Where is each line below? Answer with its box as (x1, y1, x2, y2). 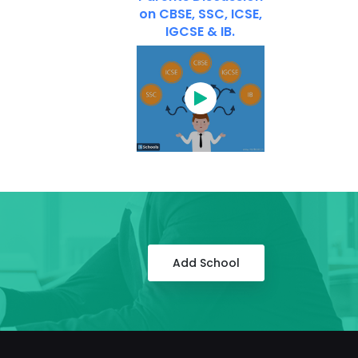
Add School (173, 254, 240, 271)
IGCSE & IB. (165, 22, 236, 41)
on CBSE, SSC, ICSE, (138, 4, 262, 23)
